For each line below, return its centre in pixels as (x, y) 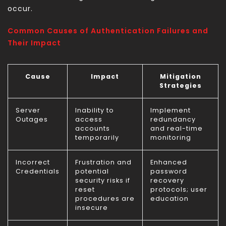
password (169, 172)
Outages (32, 120)
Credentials (38, 172)
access (89, 120)
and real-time (177, 129)
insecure (92, 208)
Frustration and (103, 162)
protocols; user (179, 190)
